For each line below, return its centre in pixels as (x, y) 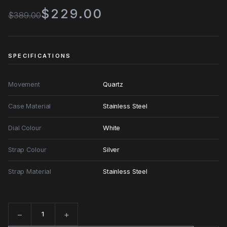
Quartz (113, 84)
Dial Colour (25, 128)
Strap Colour (27, 149)
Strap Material (30, 171)
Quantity (22, 219)
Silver (111, 149)
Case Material (30, 106)
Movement (24, 84)
